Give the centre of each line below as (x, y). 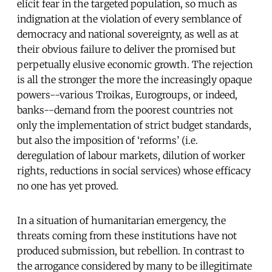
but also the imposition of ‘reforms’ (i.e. (107, 140)
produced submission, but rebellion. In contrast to (131, 250)
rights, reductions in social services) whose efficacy (134, 170)
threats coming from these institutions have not (127, 235)
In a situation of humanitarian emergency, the (121, 220)
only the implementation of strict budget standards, (134, 125)
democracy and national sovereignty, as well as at (128, 34)
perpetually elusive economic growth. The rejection (135, 64)
